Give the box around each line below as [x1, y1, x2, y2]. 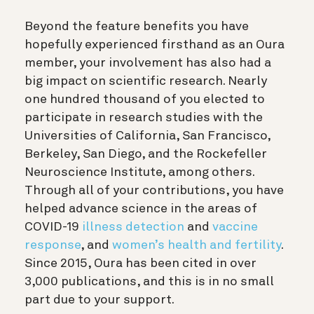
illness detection [82, 221, 184, 234]
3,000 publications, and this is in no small [25, 275, 274, 289]
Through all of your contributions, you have [25, 184, 284, 198]
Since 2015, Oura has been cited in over [25, 257, 257, 271]
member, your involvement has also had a [25, 57, 271, 70]
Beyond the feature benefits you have [25, 20, 249, 34]
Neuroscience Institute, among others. [25, 166, 254, 179]
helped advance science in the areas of [25, 203, 257, 216]
